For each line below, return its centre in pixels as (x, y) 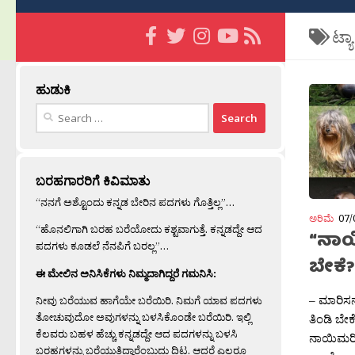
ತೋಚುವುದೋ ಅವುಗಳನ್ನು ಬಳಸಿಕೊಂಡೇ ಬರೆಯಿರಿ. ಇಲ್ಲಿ (143, 317)
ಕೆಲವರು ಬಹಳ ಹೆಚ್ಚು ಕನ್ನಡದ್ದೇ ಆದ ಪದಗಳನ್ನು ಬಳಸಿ (137, 333)
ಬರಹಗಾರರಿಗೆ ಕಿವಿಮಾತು (93, 181)
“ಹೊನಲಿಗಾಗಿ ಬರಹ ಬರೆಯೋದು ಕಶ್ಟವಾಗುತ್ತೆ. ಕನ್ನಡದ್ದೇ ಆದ (149, 229)
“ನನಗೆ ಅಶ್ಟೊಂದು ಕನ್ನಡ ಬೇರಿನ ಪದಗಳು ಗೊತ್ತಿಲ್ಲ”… (135, 202)
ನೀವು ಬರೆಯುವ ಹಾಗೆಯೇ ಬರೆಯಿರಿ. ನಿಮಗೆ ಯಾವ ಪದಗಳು (149, 300)
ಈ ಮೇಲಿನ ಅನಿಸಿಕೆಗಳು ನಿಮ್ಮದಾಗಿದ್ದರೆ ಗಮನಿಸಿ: (126, 273)
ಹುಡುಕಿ (53, 90)
